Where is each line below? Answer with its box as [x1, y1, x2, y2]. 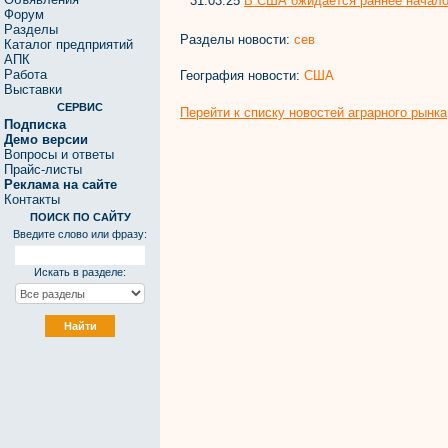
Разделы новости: [180, 31, 294, 47]
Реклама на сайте [4, 177, 117, 192]
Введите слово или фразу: [13, 228, 147, 240]
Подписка [4, 117, 66, 132]
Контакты [4, 192, 60, 207]
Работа [4, 67, 47, 82]
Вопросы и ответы [4, 147, 114, 162]
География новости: [180, 67, 304, 83]
